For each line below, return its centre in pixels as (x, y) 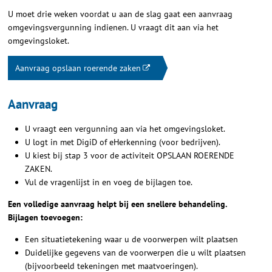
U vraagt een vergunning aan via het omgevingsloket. (126, 128)
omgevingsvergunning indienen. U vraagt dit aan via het (114, 27)
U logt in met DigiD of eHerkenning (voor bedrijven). (123, 142)
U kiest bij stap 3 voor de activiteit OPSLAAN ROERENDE (130, 155)
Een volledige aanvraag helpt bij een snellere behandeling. (119, 204)
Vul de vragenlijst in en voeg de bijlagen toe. (109, 182)
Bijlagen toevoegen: (46, 217)
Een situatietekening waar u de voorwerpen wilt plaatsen (132, 239)
